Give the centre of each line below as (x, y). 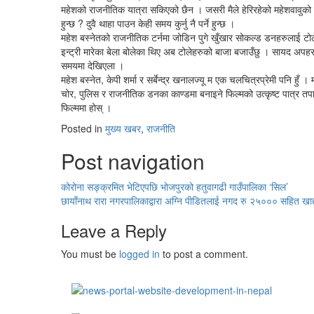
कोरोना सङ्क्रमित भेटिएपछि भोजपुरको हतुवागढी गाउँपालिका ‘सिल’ (175, 186)
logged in (139, 254)
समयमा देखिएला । (93, 65)
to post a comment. (204, 254)
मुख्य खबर (123, 128)
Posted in (83, 128)
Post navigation (133, 161)
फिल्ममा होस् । (86, 107)
